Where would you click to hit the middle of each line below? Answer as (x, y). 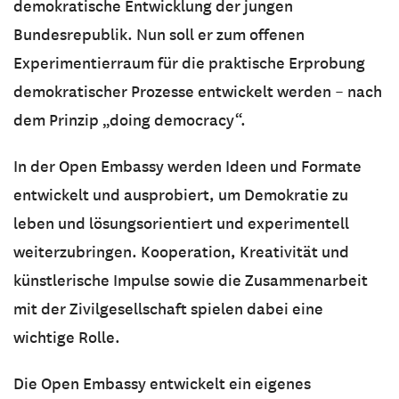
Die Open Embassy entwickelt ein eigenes (162, 383)
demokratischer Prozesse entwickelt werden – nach (198, 91)
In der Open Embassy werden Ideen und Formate (187, 166)
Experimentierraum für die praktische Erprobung (189, 63)
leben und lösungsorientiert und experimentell (181, 223)
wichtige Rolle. (70, 337)
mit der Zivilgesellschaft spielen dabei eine (168, 309)
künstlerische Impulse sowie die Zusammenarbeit (191, 280)
